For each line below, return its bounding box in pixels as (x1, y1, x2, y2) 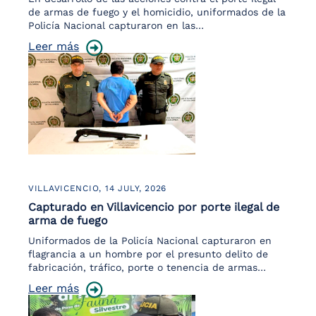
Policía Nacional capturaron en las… (28, 20, 204, 31)
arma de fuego (28, 214, 108, 227)
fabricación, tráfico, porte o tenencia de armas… (28, 262, 266, 273)
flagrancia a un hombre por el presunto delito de (28, 248, 268, 260)
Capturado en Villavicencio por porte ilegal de (28, 200, 279, 214)
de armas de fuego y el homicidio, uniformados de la (28, 6, 286, 18)
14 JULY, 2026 (104, 183, 167, 193)
